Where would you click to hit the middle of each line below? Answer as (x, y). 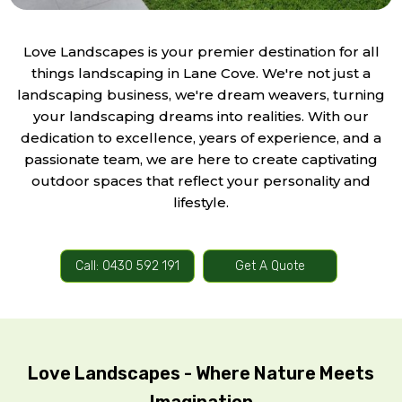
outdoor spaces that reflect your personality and (201, 180)
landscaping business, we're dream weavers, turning (201, 94)
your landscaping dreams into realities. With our (201, 116)
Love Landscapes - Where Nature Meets (201, 373)
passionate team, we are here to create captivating (201, 159)
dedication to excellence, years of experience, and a (201, 137)
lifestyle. (201, 202)
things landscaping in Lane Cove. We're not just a (201, 73)
